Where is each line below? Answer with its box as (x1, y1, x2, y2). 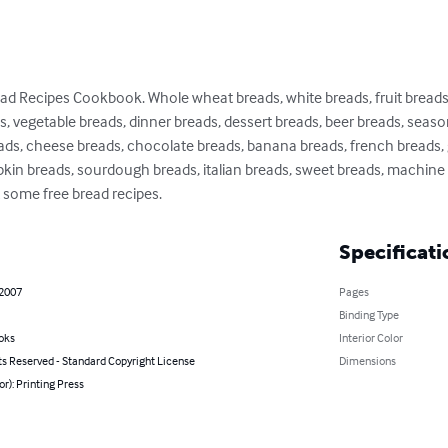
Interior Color (338, 330, 403, 346)
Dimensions (338, 353, 396, 369)
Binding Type (338, 307, 399, 323)
